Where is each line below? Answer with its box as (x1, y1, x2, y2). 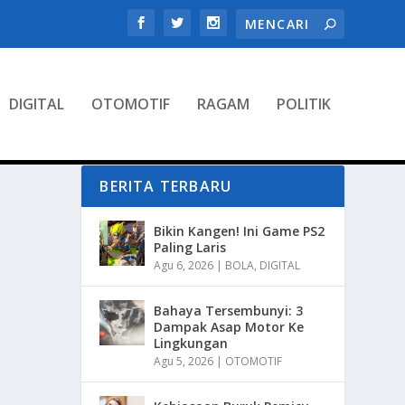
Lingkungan (154, 334, 229, 352)
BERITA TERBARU (99, 175, 232, 196)
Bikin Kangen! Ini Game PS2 (154, 221, 325, 240)
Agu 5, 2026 (154, 353, 214, 369)
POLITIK (276, 94, 331, 114)
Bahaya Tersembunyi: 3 (154, 301, 304, 319)
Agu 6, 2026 (154, 257, 214, 273)
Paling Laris (154, 238, 227, 256)
